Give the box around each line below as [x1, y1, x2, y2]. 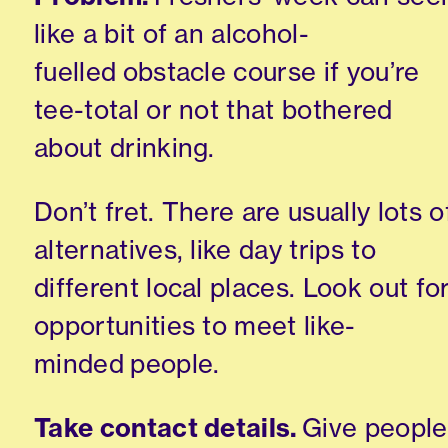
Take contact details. [34, 410, 298, 444]
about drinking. [34, 131, 222, 165]
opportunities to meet [34, 309, 305, 343]
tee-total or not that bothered [34, 93, 393, 127]
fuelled [34, 55, 117, 89]
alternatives [34, 233, 177, 267]
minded [34, 347, 124, 381]
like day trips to [183, 233, 376, 267]
